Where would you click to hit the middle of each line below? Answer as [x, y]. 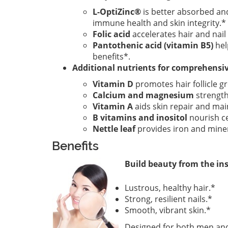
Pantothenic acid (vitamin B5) [153, 45]
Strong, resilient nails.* [168, 199]
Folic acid [111, 34]
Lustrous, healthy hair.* [170, 188]
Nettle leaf [114, 129]
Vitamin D [113, 84]
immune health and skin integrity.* [159, 23]
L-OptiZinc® [117, 12]
